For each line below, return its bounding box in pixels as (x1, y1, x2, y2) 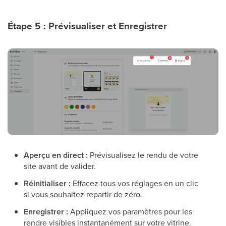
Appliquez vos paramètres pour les (68, 206, 192, 217)
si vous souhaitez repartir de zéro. (24, 189, 142, 200)
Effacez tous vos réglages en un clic (71, 178, 198, 189)
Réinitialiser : (24, 178, 71, 190)
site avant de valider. (24, 160, 96, 172)
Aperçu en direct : (24, 149, 88, 161)
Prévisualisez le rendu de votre (88, 149, 198, 161)
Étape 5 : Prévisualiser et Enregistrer (8, 19, 167, 33)
